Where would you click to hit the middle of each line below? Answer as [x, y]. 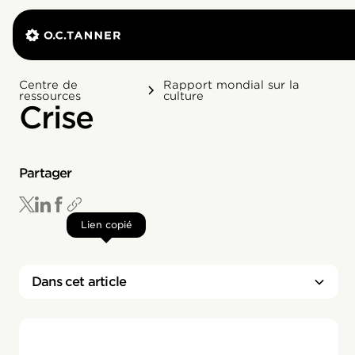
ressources [50, 96]
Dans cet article [79, 282]
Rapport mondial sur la [232, 85]
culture [184, 96]
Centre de [48, 85]
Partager [46, 173]
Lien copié [106, 225]
